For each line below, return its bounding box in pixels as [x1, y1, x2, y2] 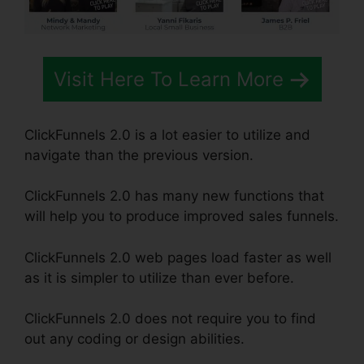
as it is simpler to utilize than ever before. [24, 269, 294, 286]
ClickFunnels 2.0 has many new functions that [24, 188, 324, 205]
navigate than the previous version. [24, 146, 253, 163]
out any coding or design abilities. [24, 331, 245, 348]
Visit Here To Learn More [53, 67, 284, 92]
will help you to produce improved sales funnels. [24, 208, 339, 225]
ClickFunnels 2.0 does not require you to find [24, 310, 316, 327]
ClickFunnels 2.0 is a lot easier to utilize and [24, 126, 310, 143]
